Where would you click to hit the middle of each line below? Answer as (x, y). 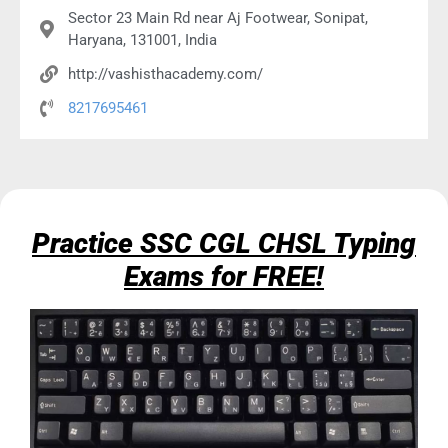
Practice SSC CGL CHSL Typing (224, 244)
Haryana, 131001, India (142, 40)
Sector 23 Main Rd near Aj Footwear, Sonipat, (217, 18)
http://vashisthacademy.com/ (165, 74)
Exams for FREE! (224, 277)
